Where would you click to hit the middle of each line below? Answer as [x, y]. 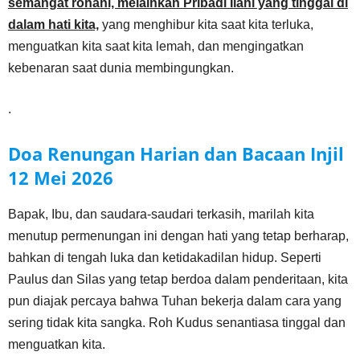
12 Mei [37, 178]
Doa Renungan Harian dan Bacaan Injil [176, 153]
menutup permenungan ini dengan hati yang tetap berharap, [178, 236]
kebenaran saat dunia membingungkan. [121, 68]
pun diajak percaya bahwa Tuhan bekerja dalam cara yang [175, 301]
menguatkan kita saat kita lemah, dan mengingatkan [156, 46]
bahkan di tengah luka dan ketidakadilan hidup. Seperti [165, 258]
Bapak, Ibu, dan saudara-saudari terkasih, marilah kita [161, 214]
